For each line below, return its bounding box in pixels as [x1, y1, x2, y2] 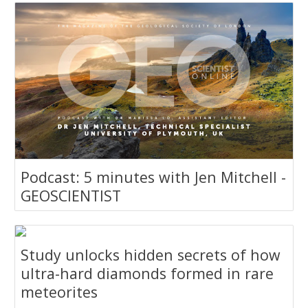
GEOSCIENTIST [21, 185, 122, 206]
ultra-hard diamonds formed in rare [21, 263, 274, 284]
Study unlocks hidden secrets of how [21, 245, 281, 265]
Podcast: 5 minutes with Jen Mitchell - [21, 166, 287, 187]
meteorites [21, 282, 98, 302]
